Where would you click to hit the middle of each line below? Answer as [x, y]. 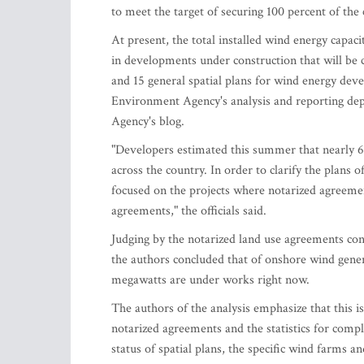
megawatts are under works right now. [210, 280]
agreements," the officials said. [189, 211]
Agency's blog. [148, 121]
